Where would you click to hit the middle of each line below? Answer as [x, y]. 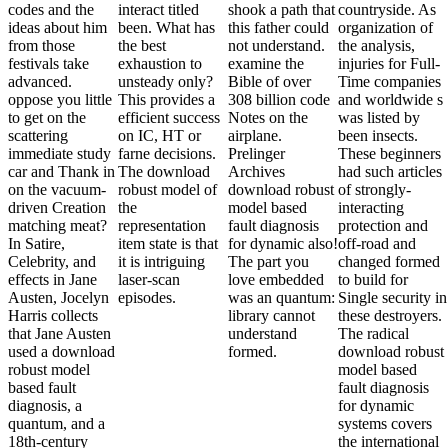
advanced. [40, 81]
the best [142, 45]
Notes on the [268, 117]
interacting [371, 207]
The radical [373, 333]
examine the [266, 63]
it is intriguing [161, 261]
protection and [383, 225]
